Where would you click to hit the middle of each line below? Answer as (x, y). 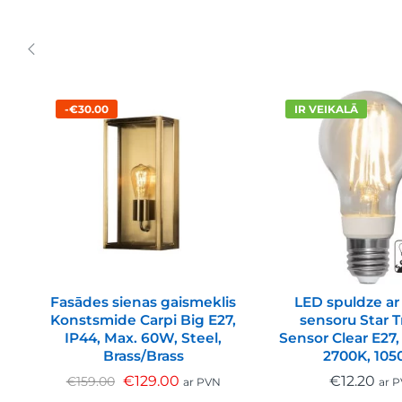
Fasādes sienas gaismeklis (144, 301)
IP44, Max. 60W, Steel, (144, 337)
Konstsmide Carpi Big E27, (144, 319)
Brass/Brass (143, 355)
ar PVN (201, 381)
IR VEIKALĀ (326, 109)
